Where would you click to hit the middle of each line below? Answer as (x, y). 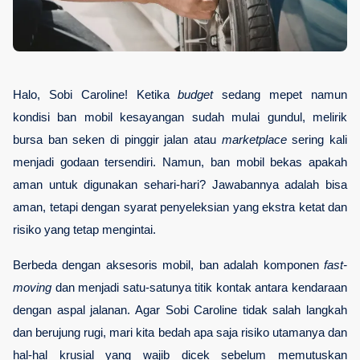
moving (32, 288)
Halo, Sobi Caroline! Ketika (96, 95)
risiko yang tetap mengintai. (84, 230)
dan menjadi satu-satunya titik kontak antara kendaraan (199, 288)
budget (196, 95)
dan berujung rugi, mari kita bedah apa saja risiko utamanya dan (180, 333)
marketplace (254, 140)
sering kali (317, 140)
